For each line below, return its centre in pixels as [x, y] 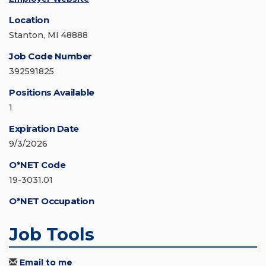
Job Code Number [50, 56]
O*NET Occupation [51, 201]
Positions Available [52, 93]
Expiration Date [44, 129]
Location [29, 20]
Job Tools [52, 235]
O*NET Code [37, 165]
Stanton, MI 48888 [48, 35]
